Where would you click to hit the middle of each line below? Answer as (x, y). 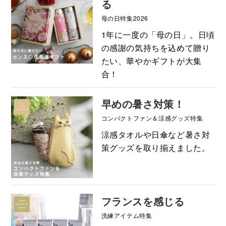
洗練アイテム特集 (127, 215)
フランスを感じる (143, 201)
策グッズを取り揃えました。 (156, 147)
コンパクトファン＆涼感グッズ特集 (152, 118)
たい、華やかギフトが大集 (151, 61)
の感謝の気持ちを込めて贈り (156, 47)
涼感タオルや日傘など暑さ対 (156, 134)
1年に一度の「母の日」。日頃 (158, 34)
